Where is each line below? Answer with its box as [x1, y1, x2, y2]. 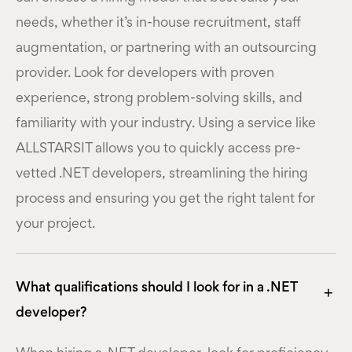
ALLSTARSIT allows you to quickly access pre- [16, 142, 301, 156]
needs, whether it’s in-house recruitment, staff [16, 16, 301, 30]
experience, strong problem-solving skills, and [16, 92, 302, 105]
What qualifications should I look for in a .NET [16, 281, 298, 295]
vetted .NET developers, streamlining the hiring [16, 167, 308, 181]
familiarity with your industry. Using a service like [16, 117, 316, 130]
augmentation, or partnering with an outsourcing [16, 42, 317, 55]
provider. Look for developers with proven [16, 67, 274, 80]
